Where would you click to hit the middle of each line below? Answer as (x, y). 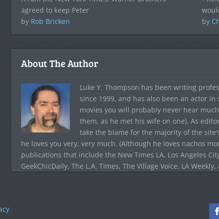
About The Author (59, 63)
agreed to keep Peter (55, 10)
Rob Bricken (50, 21)
